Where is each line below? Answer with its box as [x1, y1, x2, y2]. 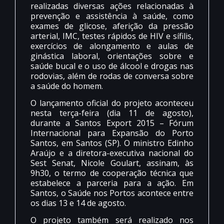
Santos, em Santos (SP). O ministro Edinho [30, 137, 193, 149]
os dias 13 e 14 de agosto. [30, 197, 126, 209]
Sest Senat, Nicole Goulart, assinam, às [30, 157, 193, 169]
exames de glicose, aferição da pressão [30, 20, 193, 31]
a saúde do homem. [30, 80, 103, 91]
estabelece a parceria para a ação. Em [30, 177, 193, 189]
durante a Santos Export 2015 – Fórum [30, 117, 193, 129]
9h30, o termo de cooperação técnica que [30, 167, 193, 179]
